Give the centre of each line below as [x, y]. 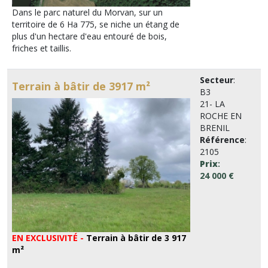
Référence [222, 140]
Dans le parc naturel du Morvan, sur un [87, 12]
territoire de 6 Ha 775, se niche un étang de [96, 24]
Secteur [217, 80]
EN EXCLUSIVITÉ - [49, 237]
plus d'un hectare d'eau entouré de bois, [89, 36]
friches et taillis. [42, 48]
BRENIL [215, 128]
